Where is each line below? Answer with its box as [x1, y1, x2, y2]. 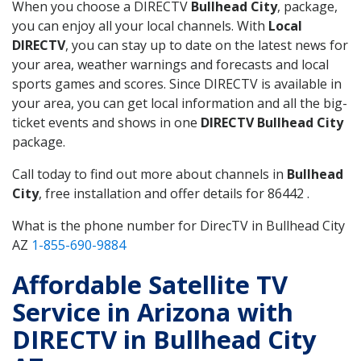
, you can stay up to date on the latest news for [65, 35, 348, 54]
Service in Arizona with [12, 294, 293, 329]
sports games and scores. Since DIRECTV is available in [12, 74, 342, 93]
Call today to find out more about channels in [12, 164, 287, 183]
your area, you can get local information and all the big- [12, 93, 347, 112]
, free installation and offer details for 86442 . [39, 184, 309, 202]
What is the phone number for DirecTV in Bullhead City [12, 216, 345, 234]
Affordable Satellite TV [12, 267, 288, 301]
